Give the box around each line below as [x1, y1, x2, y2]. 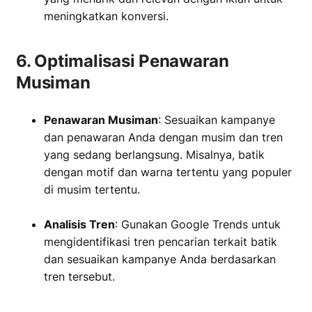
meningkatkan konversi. [44, 9, 169, 23]
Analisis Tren [44, 217, 115, 231]
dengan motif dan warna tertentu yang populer [44, 165, 292, 179]
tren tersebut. [44, 270, 115, 283]
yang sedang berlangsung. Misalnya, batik [44, 148, 265, 162]
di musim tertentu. [44, 182, 140, 196]
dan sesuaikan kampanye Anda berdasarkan [44, 252, 276, 266]
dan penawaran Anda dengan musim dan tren [44, 130, 283, 144]
